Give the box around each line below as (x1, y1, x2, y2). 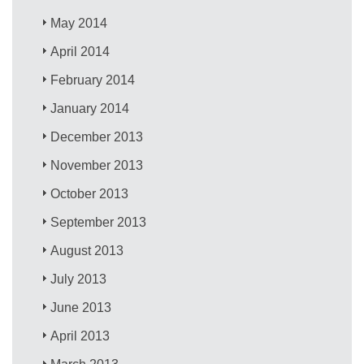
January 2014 (50, 101, 130, 115)
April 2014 (50, 44, 110, 58)
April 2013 (50, 328, 110, 343)
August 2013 (50, 243, 124, 258)
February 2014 (50, 72, 136, 87)
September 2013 (50, 214, 147, 229)
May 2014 (50, 15, 108, 30)
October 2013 (50, 186, 129, 201)
